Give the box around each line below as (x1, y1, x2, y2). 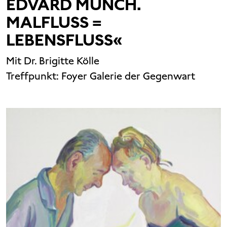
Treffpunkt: (6, 69, 61, 83)
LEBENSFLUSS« (6, 29, 123, 51)
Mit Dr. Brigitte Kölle (6, 54, 99, 67)
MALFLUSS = (6, 11, 102, 33)
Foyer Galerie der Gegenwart (61, 69, 195, 83)
